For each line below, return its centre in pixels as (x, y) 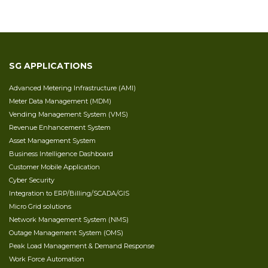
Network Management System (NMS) (69, 219)
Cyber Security (32, 180)
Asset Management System (52, 140)
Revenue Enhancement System (60, 127)
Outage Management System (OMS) (66, 232)
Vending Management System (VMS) (68, 114)
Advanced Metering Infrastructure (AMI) (72, 88)
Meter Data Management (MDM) (60, 101)
